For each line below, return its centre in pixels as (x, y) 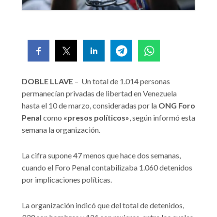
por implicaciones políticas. (67, 180)
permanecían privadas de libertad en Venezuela (99, 93)
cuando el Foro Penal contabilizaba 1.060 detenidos (107, 168)
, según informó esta (162, 118)
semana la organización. (61, 130)
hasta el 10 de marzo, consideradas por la (90, 106)
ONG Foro (177, 106)
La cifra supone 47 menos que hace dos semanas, (101, 155)
